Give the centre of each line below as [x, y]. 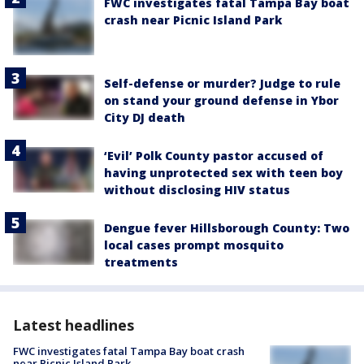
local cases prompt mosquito [194, 245]
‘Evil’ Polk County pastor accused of [214, 155]
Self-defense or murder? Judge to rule [222, 83]
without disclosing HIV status [197, 189]
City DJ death [145, 117]
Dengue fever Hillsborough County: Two [227, 227]
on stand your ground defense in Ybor [221, 100]
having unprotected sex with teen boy [223, 172]
